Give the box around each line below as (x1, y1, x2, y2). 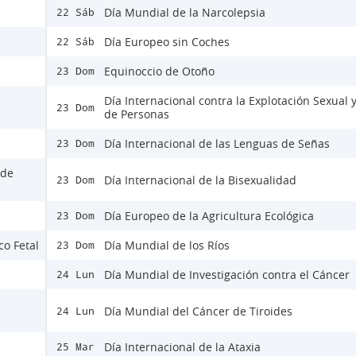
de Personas (104, 106, 169, 122)
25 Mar (56, 341, 95, 353)
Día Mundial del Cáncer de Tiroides (104, 303, 292, 319)
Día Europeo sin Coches (104, 34, 230, 49)
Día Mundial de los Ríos (104, 238, 230, 253)
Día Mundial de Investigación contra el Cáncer (104, 267, 350, 282)
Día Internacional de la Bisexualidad (104, 172, 296, 188)
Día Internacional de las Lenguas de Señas (104, 136, 330, 151)
